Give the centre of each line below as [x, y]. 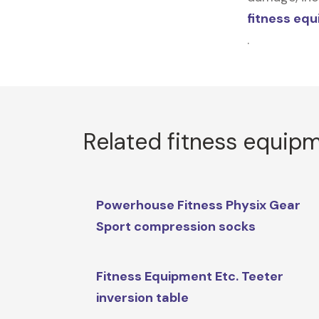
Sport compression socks [176, 227]
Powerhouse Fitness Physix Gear [199, 205]
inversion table [143, 298]
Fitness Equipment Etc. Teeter [190, 277]
